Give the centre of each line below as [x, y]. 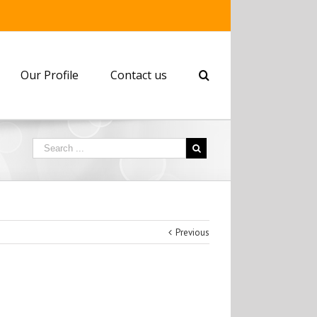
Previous [192, 232]
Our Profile [50, 75]
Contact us [139, 75]
